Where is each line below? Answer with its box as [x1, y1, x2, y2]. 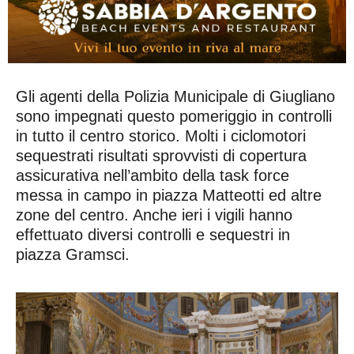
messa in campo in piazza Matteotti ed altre [16, 186, 322, 204]
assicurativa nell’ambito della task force [16, 166, 289, 184]
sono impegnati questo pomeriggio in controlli [16, 107, 332, 125]
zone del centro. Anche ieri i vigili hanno [16, 205, 292, 224]
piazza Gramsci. [16, 245, 130, 263]
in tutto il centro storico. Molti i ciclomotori [16, 126, 306, 145]
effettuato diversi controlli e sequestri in [16, 225, 290, 243]
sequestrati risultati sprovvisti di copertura [16, 146, 307, 164]
